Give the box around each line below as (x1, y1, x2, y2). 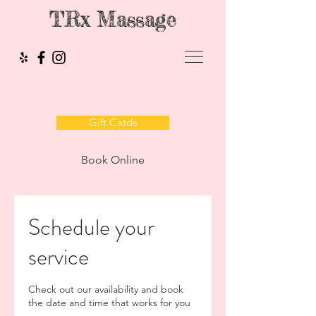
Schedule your (28, 211, 154, 243)
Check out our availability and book (28, 283, 183, 296)
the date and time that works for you (28, 296, 190, 309)
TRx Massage (49, 7, 177, 32)
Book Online (81, 153, 145, 166)
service (28, 241, 89, 273)
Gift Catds (89, 116, 137, 129)
